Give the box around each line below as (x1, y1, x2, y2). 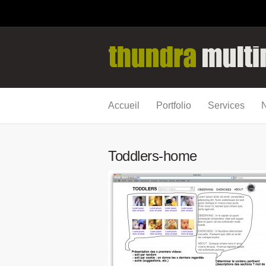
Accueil (108, 100, 140, 110)
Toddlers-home (108, 148, 197, 164)
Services (208, 100, 245, 110)
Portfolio (156, 100, 191, 110)
